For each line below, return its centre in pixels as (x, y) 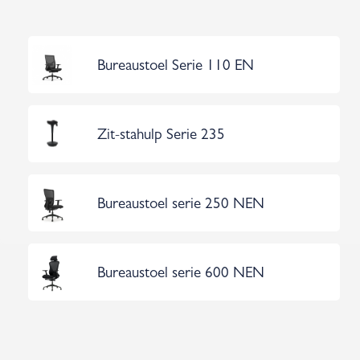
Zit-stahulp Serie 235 (161, 136)
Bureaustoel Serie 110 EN (176, 67)
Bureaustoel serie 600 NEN (181, 274)
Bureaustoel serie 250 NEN (181, 205)
